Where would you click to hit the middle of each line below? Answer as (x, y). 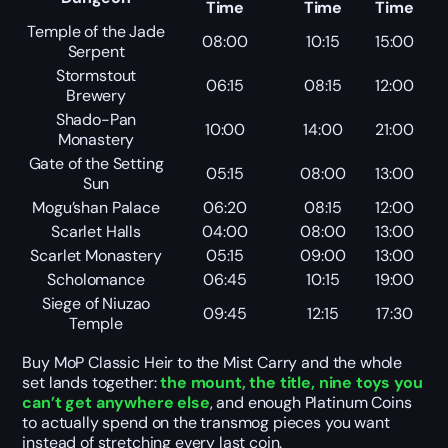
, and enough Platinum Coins (310, 402)
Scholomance (96, 279)
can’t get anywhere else (116, 402)
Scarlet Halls (96, 231)
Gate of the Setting (96, 163)
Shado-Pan (96, 119)
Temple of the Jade (96, 31)
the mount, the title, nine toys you (291, 382)
